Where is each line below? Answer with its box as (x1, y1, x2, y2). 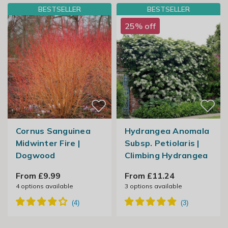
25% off (124, 21, 156, 32)
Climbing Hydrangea (124, 150, 208, 161)
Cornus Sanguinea (15, 126, 91, 136)
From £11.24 (124, 170, 175, 181)
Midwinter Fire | (15, 138, 80, 149)
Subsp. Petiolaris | (124, 138, 199, 149)
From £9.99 (15, 170, 61, 181)
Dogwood (15, 150, 55, 161)
